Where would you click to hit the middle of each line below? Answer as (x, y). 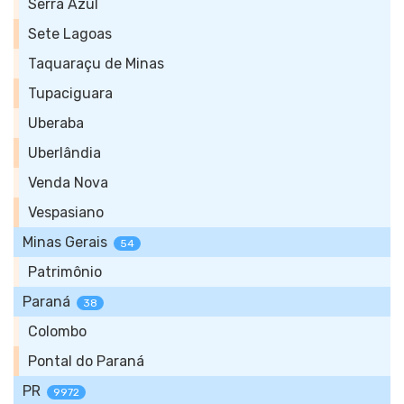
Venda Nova (68, 183)
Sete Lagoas (70, 34)
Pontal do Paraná (86, 361)
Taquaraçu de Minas (96, 64)
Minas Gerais (65, 242)
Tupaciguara (70, 93)
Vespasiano (66, 212)
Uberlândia (64, 153)
